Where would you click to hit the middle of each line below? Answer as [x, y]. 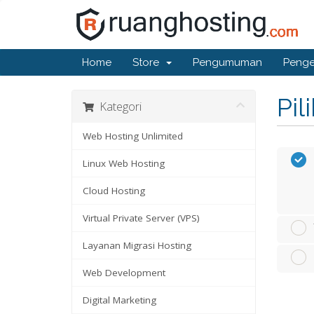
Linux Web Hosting [124, 163]
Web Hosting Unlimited [133, 136]
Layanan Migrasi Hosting [137, 245]
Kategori [118, 106]
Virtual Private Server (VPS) [141, 218]
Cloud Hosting [114, 191]
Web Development [124, 273]
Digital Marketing [120, 300]
